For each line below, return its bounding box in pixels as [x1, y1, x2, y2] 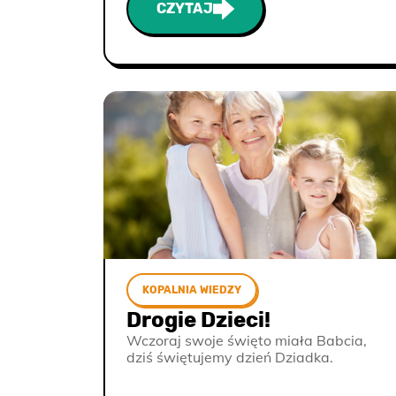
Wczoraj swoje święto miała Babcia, [126, 331, 367, 349]
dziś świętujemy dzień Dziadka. [126, 348, 333, 366]
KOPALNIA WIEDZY [142, 284, 241, 296]
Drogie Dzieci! [126, 308, 270, 332]
